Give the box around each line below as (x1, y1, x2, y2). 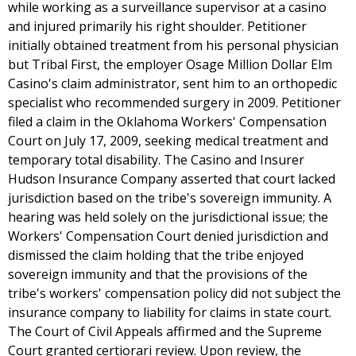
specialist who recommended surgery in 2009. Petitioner (8, 94, 341, 111)
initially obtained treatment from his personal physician (8, 37, 339, 54)
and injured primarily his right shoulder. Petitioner (8, 17, 307, 35)
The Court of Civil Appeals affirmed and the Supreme (8, 323, 322, 340)
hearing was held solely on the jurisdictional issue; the (8, 208, 328, 226)
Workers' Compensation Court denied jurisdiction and (8, 227, 328, 245)
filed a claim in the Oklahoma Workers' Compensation (8, 113, 327, 130)
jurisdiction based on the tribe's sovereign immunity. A (8, 189, 331, 207)
